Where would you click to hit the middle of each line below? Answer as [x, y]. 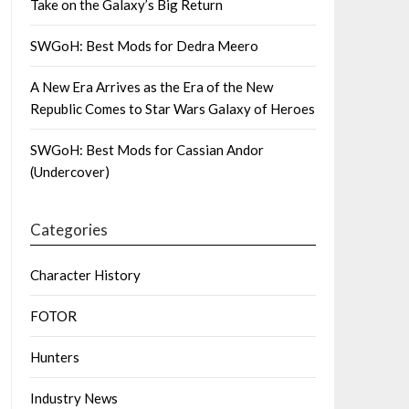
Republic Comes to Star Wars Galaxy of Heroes [172, 108]
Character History [85, 274]
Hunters [54, 357]
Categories [68, 229]
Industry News [73, 398]
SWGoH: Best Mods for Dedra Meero [144, 45]
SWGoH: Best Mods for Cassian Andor [147, 149]
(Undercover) [69, 171]
